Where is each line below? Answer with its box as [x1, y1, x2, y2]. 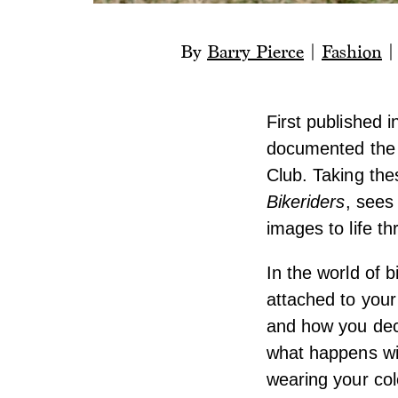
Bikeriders [266, 192, 346, 212]
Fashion [322, 42, 382, 62]
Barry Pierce [207, 42, 304, 62]
